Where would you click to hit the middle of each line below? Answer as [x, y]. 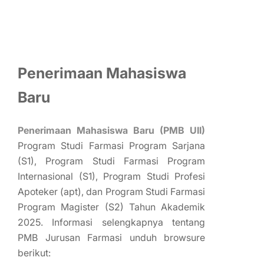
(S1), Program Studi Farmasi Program [111, 161]
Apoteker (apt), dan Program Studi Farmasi [111, 191]
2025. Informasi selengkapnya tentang [111, 222]
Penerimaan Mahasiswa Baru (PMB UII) [111, 130]
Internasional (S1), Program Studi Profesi [111, 176]
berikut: [34, 253]
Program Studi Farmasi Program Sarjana [111, 145]
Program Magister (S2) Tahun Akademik [111, 207]
